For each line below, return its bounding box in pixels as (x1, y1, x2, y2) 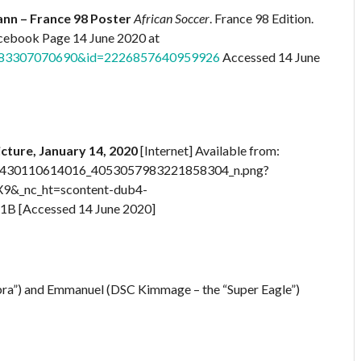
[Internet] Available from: (138, 143, 280, 159)
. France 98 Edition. (210, 10, 313, 27)
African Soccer (134, 10, 210, 27)
